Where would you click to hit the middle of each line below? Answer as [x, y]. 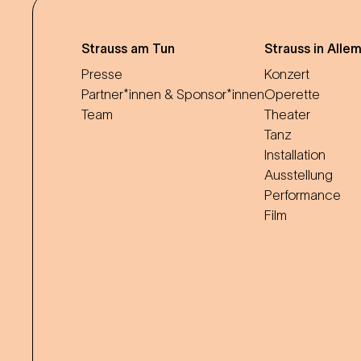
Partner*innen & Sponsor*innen [173, 95]
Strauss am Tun [128, 49]
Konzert [287, 75]
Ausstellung [299, 175]
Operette [292, 95]
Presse [102, 75]
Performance [303, 195]
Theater [287, 115]
